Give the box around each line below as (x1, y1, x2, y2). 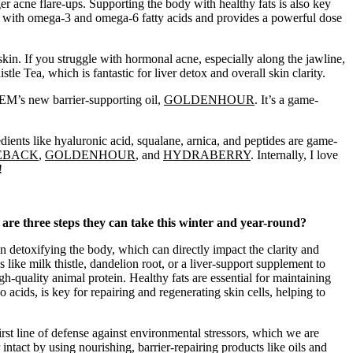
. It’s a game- (255, 93, 318, 107)
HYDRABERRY (163, 148, 251, 162)
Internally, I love (257, 148, 338, 162)
